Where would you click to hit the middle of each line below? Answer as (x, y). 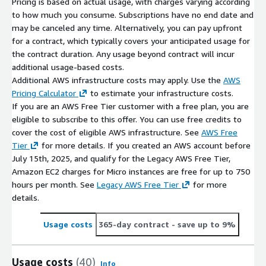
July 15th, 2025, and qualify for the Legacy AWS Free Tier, (121, 158)
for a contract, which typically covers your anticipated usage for (131, 40)
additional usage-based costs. (68, 66)
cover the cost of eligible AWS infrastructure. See (107, 132)
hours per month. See (54, 184)
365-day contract (134, 224)
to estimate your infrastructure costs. (161, 93)
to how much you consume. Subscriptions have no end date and (133, 14)
